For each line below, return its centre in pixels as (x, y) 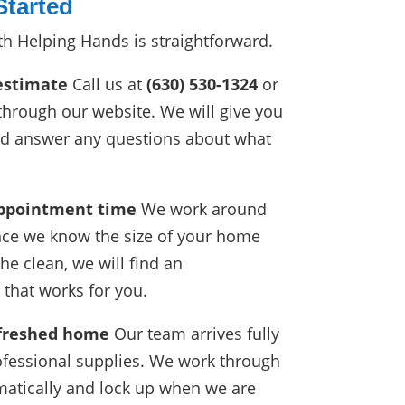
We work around (202, 209)
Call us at (108, 85)
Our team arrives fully (195, 334)
